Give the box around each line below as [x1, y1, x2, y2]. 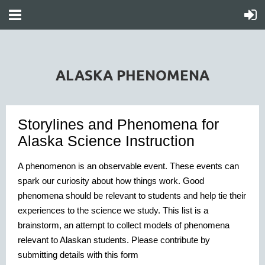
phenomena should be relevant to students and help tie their [18, 190, 246, 201]
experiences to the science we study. [18, 205, 160, 215]
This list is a [163, 205, 208, 215]
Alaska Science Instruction [18, 132, 195, 149]
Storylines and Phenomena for [18, 116, 219, 132]
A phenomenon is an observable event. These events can [18, 161, 239, 171]
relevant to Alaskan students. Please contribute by [18, 235, 210, 245]
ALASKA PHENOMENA [56, 66, 209, 84]
